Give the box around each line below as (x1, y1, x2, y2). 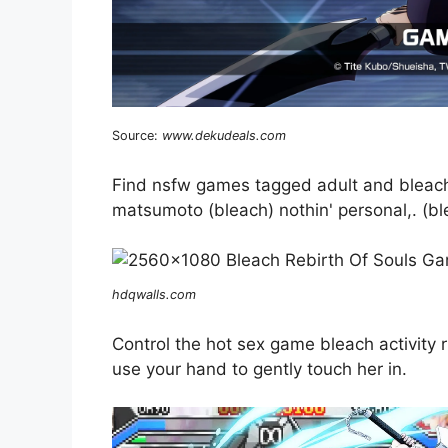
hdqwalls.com (112, 287, 196, 303)
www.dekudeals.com (162, 128, 286, 144)
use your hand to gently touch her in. (112, 358, 407, 379)
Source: (112, 128, 162, 144)
